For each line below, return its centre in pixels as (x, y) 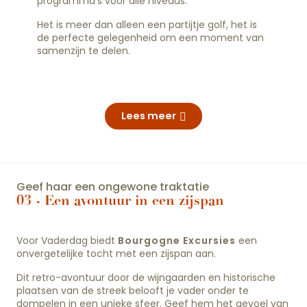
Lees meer (148, 116)
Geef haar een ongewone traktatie (113, 187)
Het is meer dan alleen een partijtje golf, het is (147, 25)
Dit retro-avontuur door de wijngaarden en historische (146, 278)
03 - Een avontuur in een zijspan (120, 201)
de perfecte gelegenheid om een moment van (150, 38)
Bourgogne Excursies (177, 241)
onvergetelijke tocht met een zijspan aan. (116, 254)
